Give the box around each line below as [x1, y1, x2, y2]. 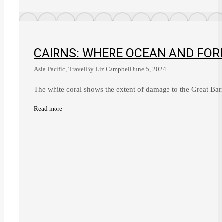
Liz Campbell [95, 65, 132, 73]
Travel [68, 65, 86, 73]
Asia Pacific [34, 65, 65, 73]
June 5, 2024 [132, 65, 166, 73]
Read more [34, 105, 62, 112]
